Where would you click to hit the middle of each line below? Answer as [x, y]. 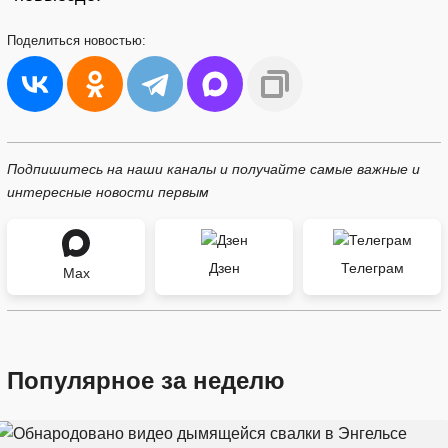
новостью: [115, 40]
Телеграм [372, 268]
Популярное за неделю [146, 380]
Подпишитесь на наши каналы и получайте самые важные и [213, 169]
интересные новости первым [108, 192]
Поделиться [45, 40]
